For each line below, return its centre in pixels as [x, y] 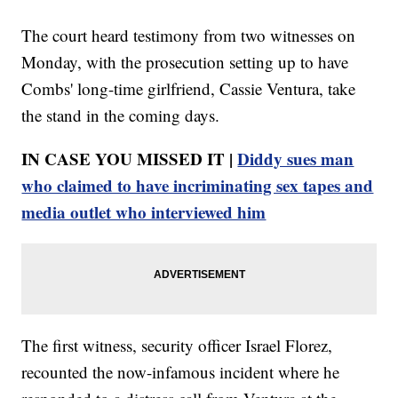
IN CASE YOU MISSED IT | [130, 158]
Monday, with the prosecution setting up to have [185, 61]
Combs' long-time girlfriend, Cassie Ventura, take [189, 88]
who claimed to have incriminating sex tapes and [198, 185]
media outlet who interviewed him [144, 211]
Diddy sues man [296, 158]
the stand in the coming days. [121, 115]
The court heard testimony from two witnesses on [189, 35]
